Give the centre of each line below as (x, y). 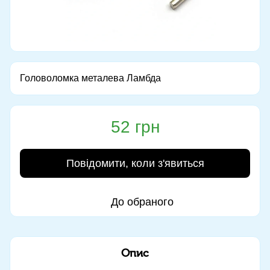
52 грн (135, 127)
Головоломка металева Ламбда (90, 78)
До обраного (142, 202)
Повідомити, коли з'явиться (135, 163)
